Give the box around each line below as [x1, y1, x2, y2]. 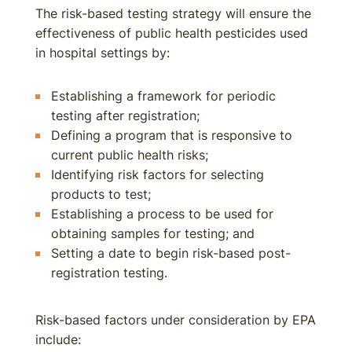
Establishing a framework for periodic [51, 88, 276, 104]
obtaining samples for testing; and [51, 225, 255, 241]
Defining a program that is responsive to [51, 127, 292, 143]
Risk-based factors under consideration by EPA [35, 312, 316, 328]
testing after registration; [51, 108, 200, 123]
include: [35, 332, 81, 347]
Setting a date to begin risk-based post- [51, 245, 291, 261]
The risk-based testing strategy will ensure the [35, 5, 311, 21]
